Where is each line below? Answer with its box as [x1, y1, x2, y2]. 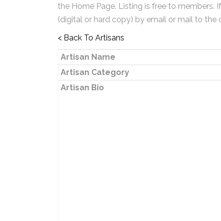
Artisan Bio [60, 83, 104, 92]
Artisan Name [60, 52, 115, 62]
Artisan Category [60, 68, 129, 77]
